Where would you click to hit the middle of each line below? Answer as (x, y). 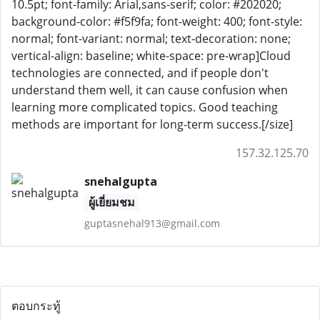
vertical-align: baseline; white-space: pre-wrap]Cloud (151, 56)
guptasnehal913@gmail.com (152, 223)
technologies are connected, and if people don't (140, 73)
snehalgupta (120, 181)
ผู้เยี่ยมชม (111, 202)
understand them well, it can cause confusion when (150, 90)
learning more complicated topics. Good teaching (145, 107)
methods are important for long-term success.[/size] (152, 124)
